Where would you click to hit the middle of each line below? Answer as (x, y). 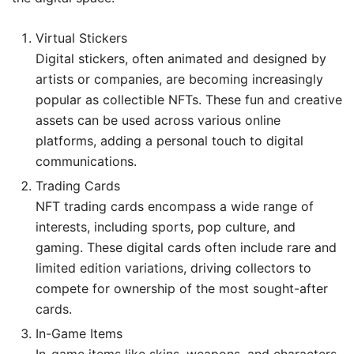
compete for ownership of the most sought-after (182, 288)
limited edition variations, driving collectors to (173, 267)
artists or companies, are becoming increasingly (179, 79)
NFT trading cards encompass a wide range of (175, 206)
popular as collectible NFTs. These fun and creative (189, 99)
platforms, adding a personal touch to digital (169, 140)
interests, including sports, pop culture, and (166, 226)
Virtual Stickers (81, 38)
